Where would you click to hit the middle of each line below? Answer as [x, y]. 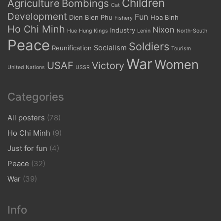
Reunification [72, 48]
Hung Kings [93, 31]
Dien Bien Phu [91, 18]
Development [37, 17]
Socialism [110, 48]
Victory [108, 66]
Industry [123, 30]
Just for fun [27, 148]
